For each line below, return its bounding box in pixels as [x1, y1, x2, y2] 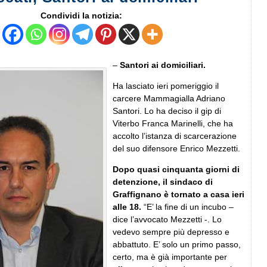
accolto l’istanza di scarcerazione [113, 131, 237, 141]
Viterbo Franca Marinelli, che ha [113, 118, 233, 128]
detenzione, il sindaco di [113, 176, 213, 187]
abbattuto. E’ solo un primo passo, [113, 239, 241, 249]
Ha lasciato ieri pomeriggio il [113, 80, 219, 91]
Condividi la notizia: [40, 10, 122, 20]
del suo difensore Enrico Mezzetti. [113, 143, 240, 153]
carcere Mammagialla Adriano [113, 93, 225, 103]
